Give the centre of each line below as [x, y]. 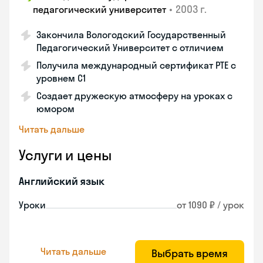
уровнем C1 [61, 78]
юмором [55, 109]
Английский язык [62, 181]
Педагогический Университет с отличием [130, 48]
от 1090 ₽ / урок [210, 205]
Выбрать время [190, 253]
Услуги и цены [65, 155]
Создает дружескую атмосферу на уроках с [134, 96]
